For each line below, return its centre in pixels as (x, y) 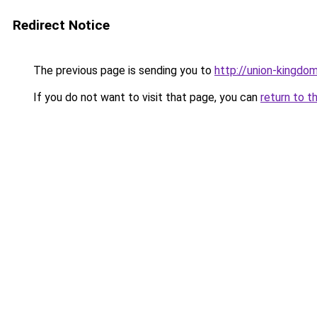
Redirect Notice (61, 25)
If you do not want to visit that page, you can (145, 97)
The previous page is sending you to (122, 70)
